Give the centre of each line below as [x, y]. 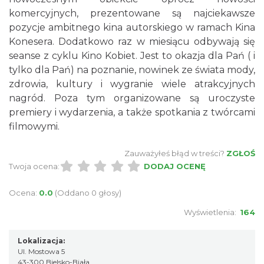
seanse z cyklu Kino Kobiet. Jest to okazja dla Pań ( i [132, 56]
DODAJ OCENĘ [174, 166]
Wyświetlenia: [212, 212]
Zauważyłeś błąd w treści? [174, 153]
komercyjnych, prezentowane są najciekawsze [132, 13]
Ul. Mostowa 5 [41, 251]
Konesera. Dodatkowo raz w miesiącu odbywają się [132, 42]
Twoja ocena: [34, 166]
